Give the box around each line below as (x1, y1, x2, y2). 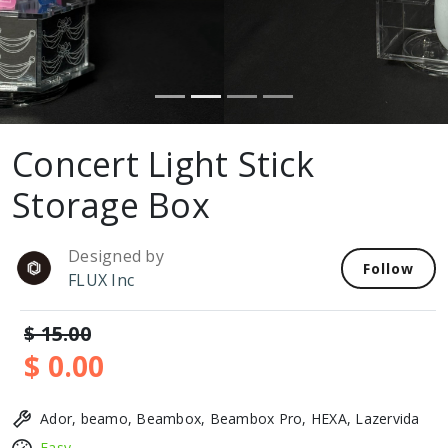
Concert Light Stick (12, 141, 314, 187)
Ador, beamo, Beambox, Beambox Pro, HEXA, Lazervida (40, 409, 420, 428)
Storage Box (12, 182, 210, 228)
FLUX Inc (68, 269, 134, 291)
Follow (363, 258, 414, 278)
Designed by (68, 245, 164, 267)
